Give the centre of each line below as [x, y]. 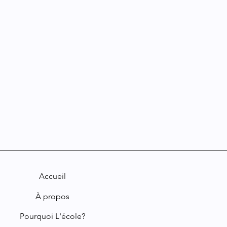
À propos [53, 196]
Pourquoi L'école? [53, 216]
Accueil [53, 176]
